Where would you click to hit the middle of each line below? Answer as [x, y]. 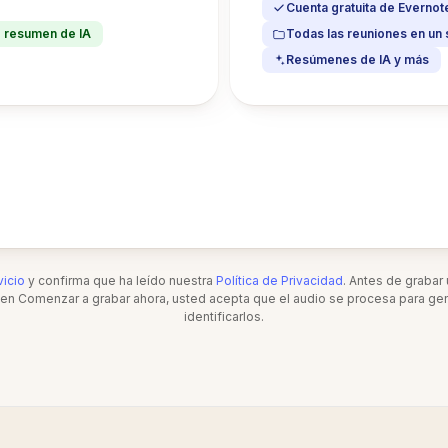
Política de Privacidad [279, 280]
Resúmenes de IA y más [357, 59]
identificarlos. [224, 316]
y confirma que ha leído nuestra [120, 280]
